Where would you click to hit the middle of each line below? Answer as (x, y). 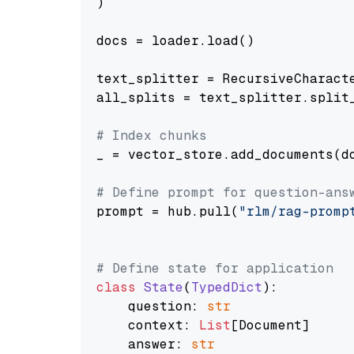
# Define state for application (215, 268)
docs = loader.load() (175, 41)
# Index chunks (152, 136)
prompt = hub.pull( (168, 211)
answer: (144, 344)
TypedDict (227, 287)
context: (148, 325)
